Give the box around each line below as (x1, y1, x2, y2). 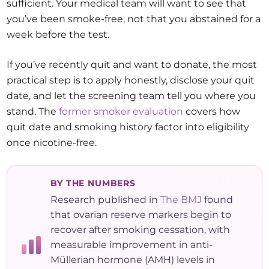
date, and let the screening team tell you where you (7, 90, 256, 102)
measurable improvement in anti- (50, 239, 213, 251)
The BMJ (160, 194, 202, 206)
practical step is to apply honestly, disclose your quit (7, 74, 255, 86)
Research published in (50, 194, 161, 206)
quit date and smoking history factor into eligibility (7, 121, 250, 133)
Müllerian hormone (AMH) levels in (50, 254, 216, 266)
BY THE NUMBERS (50, 178, 136, 189)
